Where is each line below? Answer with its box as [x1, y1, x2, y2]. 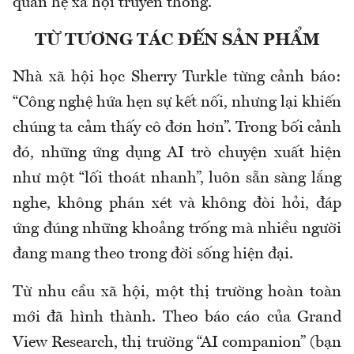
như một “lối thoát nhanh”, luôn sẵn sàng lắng [13, 170, 341, 186]
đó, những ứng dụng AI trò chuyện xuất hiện [13, 145, 341, 161]
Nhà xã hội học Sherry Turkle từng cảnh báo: [13, 69, 341, 85]
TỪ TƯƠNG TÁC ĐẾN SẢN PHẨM [34, 31, 320, 49]
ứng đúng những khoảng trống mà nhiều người [13, 220, 341, 237]
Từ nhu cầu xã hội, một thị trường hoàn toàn [13, 284, 341, 300]
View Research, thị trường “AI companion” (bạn [13, 334, 341, 351]
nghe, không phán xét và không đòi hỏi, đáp [13, 195, 341, 212]
